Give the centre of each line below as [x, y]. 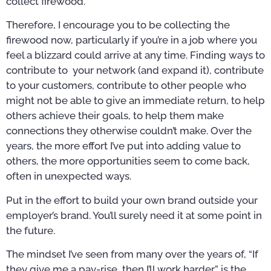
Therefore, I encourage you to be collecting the [118, 25]
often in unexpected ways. [69, 176]
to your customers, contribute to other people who [126, 86]
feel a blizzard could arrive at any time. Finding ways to [135, 55]
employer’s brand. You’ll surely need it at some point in [134, 215]
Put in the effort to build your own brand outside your [132, 200]
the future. [31, 230]
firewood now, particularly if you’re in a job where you [132, 40]
